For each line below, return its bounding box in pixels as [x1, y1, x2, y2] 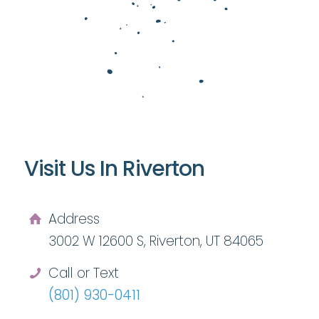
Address [48, 209, 100, 229]
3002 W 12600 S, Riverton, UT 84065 [48, 231, 263, 251]
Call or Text [48, 263, 119, 283]
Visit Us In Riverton [23, 153, 204, 184]
